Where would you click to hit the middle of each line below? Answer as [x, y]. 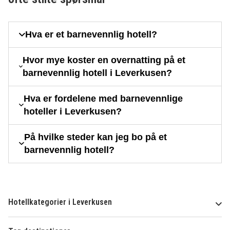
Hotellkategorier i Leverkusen [60, 202]
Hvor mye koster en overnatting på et [104, 60]
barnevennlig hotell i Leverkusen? [98, 73]
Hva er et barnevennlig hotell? [91, 34]
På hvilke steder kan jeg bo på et [95, 137]
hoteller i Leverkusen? [72, 111]
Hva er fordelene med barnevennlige [103, 98]
